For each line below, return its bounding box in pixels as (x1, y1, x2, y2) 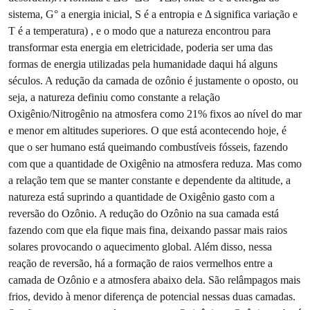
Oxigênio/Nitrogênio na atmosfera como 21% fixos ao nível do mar (8, 107, 302, 120)
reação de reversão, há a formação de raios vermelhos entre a (8, 257, 273, 269)
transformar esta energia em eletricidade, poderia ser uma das (8, 41, 273, 53)
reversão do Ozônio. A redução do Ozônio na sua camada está (8, 207, 279, 219)
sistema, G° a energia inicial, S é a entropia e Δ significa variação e (8, 8, 298, 20)
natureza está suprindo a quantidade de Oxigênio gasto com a (8, 190, 275, 203)
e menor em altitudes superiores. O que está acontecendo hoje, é (8, 124, 286, 136)
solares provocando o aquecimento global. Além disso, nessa (8, 240, 272, 253)
